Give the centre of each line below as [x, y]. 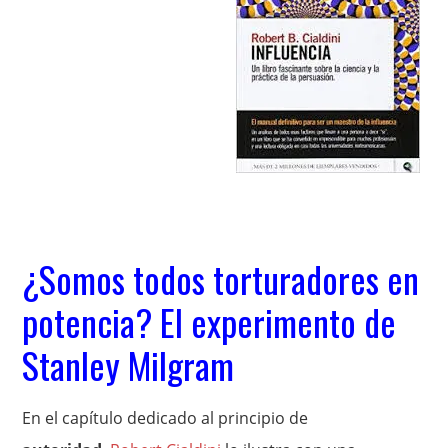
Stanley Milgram [128, 364]
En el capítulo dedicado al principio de [165, 418]
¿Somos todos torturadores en [221, 278]
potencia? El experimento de [209, 321]
